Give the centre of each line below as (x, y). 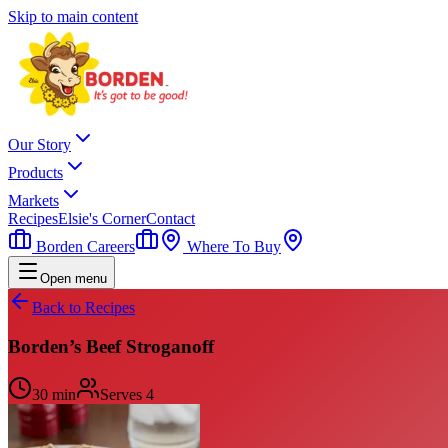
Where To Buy (232, 246)
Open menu (73, 278)
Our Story (39, 144)
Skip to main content (73, 16)
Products (35, 172)
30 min (54, 395)
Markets (33, 200)
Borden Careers (83, 246)
